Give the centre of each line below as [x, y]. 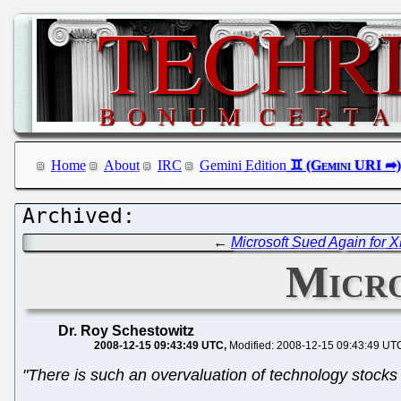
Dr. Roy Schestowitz [126, 330]
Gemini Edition [243, 166]
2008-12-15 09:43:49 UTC [159, 345]
